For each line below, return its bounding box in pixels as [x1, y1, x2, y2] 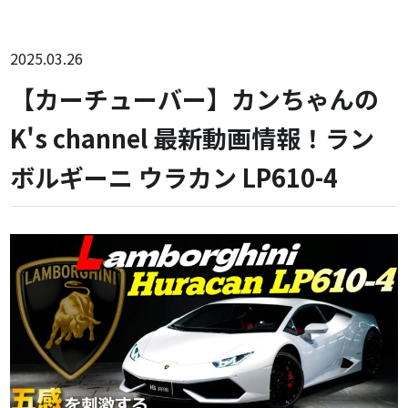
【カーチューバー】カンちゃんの [10, 81, 380, 117]
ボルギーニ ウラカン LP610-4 [10, 159, 339, 195]
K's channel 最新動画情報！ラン [10, 120, 375, 156]
